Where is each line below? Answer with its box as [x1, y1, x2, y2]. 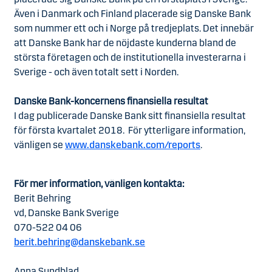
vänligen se [14, 139, 63, 151]
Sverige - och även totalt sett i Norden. [14, 66, 178, 78]
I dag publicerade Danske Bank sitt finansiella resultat [14, 110, 246, 121]
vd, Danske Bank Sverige [14, 207, 119, 219]
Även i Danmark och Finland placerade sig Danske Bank [14, 8, 251, 19]
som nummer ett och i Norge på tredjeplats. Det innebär [14, 22, 254, 34]
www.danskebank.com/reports [65, 139, 200, 151]
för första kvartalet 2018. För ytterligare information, [14, 124, 245, 136]
